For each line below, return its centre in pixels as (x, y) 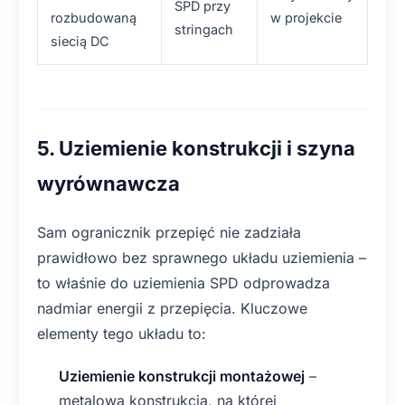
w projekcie (306, 18)
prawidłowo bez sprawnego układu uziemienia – (202, 258)
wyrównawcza (108, 184)
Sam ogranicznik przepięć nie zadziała (169, 232)
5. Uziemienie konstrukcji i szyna (196, 148)
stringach (204, 29)
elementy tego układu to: (122, 334)
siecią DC (80, 41)
